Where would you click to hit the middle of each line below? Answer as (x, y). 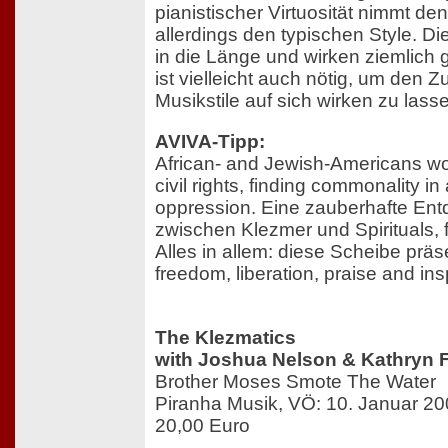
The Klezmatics (225, 337)
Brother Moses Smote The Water (295, 381)
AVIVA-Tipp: (210, 142)
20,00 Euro (202, 425)
